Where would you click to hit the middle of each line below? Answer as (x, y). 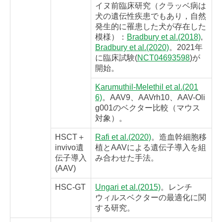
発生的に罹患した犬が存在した (151, 27)
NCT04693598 (164, 58)
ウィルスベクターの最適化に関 (151, 198)
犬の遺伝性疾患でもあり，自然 (151, 16)
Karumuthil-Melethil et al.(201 (147, 87)
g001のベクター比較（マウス (148, 108)
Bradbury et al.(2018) (164, 37)
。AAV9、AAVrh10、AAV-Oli (154, 98)
